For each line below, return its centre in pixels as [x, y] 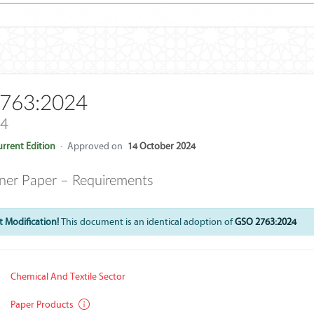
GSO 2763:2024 [265, 222]
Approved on [95, 146]
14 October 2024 [161, 146]
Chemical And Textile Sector [68, 277]
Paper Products [43, 305]
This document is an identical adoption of [146, 222]
